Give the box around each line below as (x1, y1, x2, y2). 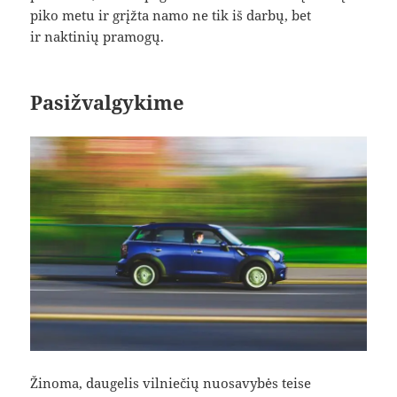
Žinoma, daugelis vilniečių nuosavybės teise (30, 374, 312, 393)
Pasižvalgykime (30, 89, 185, 116)
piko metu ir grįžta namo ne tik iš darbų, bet (30, 6, 312, 25)
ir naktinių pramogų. (30, 27, 165, 46)
